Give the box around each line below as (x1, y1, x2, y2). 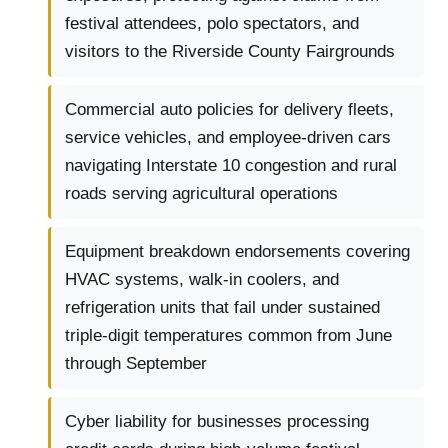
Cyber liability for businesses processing (65, 412, 369, 432)
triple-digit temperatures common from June (65, 326, 392, 346)
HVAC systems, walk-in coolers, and (65, 270, 339, 290)
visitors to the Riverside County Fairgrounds (65, 42, 395, 62)
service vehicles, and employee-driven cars (65, 128, 391, 148)
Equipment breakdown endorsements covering (65, 242, 410, 262)
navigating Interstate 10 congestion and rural (65, 156, 397, 176)
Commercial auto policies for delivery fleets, (65, 100, 394, 120)
